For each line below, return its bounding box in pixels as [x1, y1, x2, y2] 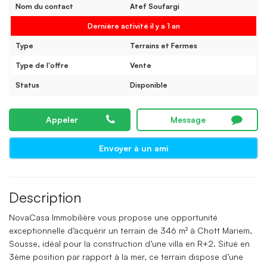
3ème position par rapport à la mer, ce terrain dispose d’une [9, 251, 243, 262]
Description [9, 188, 82, 206]
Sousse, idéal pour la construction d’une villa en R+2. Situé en [9, 238, 250, 249]
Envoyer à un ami [99, 142, 168, 153]
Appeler [45, 114, 78, 125]
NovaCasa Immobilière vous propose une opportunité [9, 212, 218, 222]
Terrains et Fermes [130, 41, 197, 50]
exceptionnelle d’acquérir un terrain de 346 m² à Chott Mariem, [9, 225, 252, 235]
